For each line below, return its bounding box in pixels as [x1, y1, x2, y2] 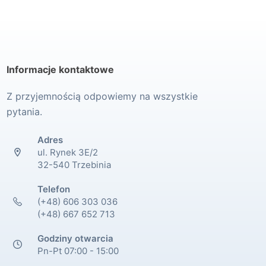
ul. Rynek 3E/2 [37, 146, 99, 158]
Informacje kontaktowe [6, 63, 114, 75]
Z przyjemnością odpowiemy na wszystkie [6, 90, 198, 102]
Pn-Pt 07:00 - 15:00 [37, 245, 119, 256]
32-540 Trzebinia [37, 159, 112, 170]
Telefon [37, 183, 71, 195]
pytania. [6, 105, 42, 118]
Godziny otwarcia [37, 232, 114, 244]
